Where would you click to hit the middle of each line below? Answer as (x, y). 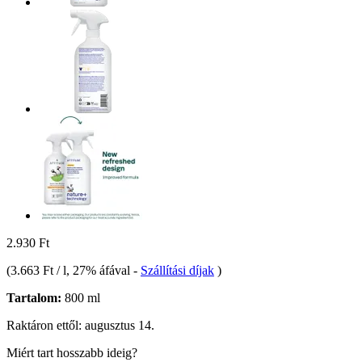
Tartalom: (34, 297)
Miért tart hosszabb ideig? (72, 352)
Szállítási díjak (177, 270)
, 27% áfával (100, 270)
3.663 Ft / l (38, 270)
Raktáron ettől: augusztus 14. (80, 325)
